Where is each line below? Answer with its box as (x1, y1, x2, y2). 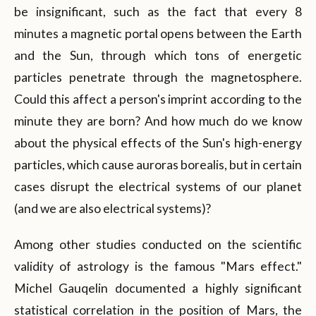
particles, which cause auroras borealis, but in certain (14, 157, 302, 172)
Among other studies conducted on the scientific (14, 236, 302, 252)
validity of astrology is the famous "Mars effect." (14, 258, 302, 274)
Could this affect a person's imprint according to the (14, 91, 302, 107)
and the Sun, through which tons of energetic (14, 47, 302, 63)
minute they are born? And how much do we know (14, 113, 302, 128)
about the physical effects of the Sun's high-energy (14, 135, 302, 150)
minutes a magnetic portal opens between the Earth (14, 25, 302, 41)
